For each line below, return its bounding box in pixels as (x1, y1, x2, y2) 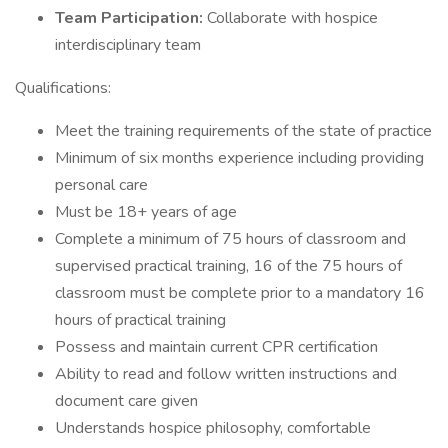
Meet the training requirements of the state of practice (55, 120, 432, 142)
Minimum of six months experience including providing (55, 147, 424, 169)
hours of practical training (55, 309, 226, 331)
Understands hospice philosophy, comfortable (55, 417, 371, 439)
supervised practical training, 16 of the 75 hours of (55, 255, 402, 277)
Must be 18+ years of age (55, 201, 237, 223)
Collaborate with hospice (207, 7, 378, 29)
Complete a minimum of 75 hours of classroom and (55, 228, 406, 250)
